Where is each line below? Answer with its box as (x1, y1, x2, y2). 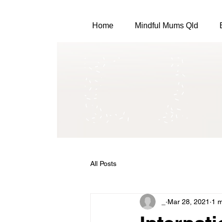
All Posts (90, 159, 116, 167)
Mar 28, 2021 (167, 197, 210, 206)
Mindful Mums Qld (135, 21, 199, 30)
